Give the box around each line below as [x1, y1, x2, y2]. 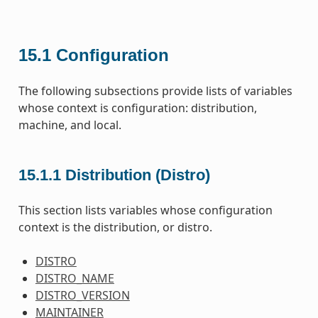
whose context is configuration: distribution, [18, 99, 257, 116]
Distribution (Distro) [65, 165, 210, 184]
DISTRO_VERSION [35, 287, 130, 303]
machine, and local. [18, 116, 121, 133]
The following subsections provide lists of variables [18, 82, 292, 99]
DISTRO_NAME [35, 270, 114, 286]
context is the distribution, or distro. [18, 219, 212, 235]
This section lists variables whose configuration [18, 202, 273, 218]
